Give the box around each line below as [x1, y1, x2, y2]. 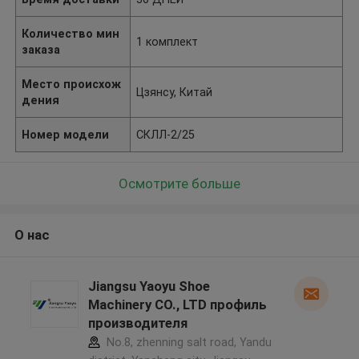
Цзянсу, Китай [136, 85, 213, 99]
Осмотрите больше [119, 175, 240, 192]
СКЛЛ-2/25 [136, 127, 196, 141]
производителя [87, 315, 188, 332]
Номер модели [22, 127, 110, 141]
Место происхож [22, 77, 122, 91]
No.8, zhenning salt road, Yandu [103, 336, 272, 349]
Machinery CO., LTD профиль [87, 296, 267, 313]
